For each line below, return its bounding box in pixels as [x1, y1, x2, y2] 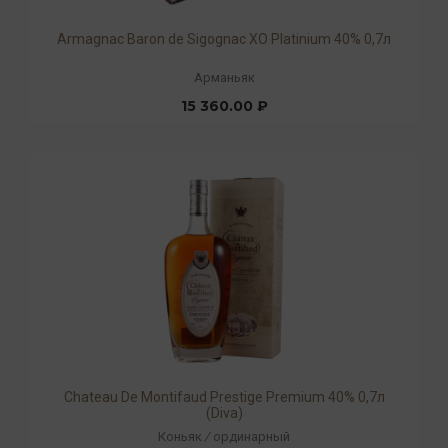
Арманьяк [193, 70, 255, 86]
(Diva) [205, 405, 243, 422]
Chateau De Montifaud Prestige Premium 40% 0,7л [63, 389, 385, 406]
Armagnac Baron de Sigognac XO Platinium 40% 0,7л [57, 30, 391, 47]
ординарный [213, 428, 290, 444]
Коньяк [158, 428, 202, 444]
